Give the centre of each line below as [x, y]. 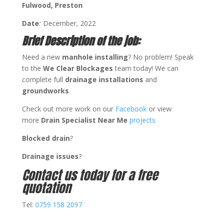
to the [32, 68]
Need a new [42, 57]
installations [122, 79]
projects [142, 120]
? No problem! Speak [161, 57]
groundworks [45, 90]
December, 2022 [68, 23]
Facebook [132, 109]
